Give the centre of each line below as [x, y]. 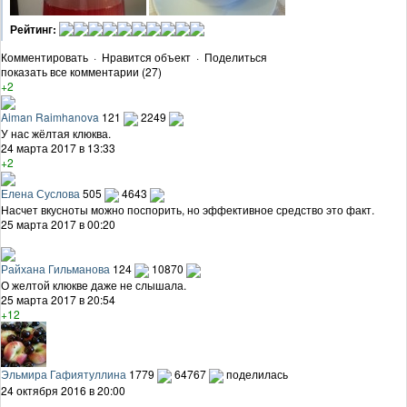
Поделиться [236, 57]
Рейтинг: [33, 30]
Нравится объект [146, 57]
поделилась [257, 374]
